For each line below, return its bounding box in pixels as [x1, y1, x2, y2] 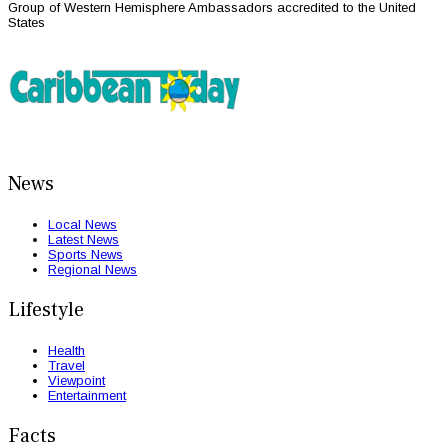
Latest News [48, 231, 119, 247]
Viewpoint [48, 372, 105, 388]
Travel [48, 357, 85, 373]
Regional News [48, 261, 137, 277]
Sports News [48, 246, 123, 262]
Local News [48, 216, 117, 232]
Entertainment [48, 387, 126, 403]
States [8, 14, 45, 30]
